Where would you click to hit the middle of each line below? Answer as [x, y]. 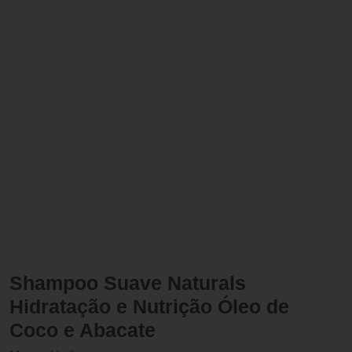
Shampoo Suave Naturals [128, 282]
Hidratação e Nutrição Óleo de [149, 306]
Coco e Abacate [82, 330]
